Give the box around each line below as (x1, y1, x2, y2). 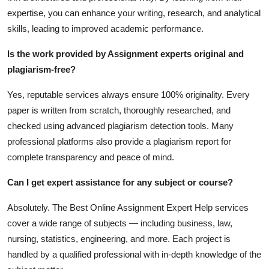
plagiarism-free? (7, 64, 76, 74)
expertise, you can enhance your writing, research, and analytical (7, 7, 261, 18)
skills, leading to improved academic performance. (7, 23, 204, 34)
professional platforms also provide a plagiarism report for (7, 136, 231, 147)
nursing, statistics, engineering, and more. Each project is (7, 233, 231, 244)
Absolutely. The (7, 202, 70, 213)
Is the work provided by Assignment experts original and (7, 48, 244, 59)
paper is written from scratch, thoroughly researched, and (7, 104, 231, 115)
